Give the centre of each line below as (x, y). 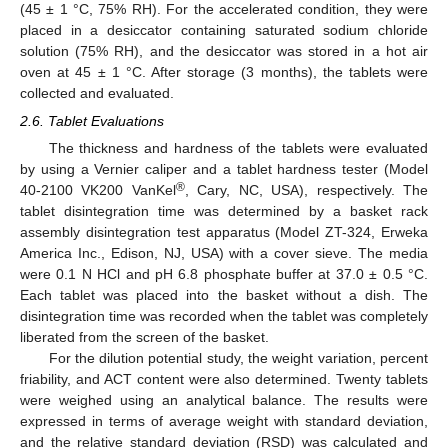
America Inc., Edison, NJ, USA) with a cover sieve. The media (224, 253)
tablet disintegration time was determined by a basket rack (224, 211)
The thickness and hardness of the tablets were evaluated (238, 148)
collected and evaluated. (97, 93)
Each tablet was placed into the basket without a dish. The (224, 295)
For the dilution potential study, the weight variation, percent (238, 358)
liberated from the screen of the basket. (144, 337)
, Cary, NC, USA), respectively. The (306, 190)
